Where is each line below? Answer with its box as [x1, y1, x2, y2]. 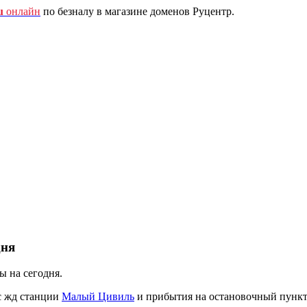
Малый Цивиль [62, 291, 134, 303]
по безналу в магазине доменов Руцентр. [40, 5, 234, 17]
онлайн [3, 5, 40, 17]
